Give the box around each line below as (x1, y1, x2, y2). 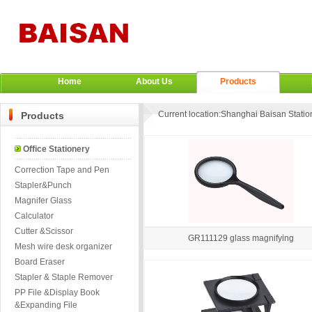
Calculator (15, 211, 54, 221)
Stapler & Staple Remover (15, 272, 113, 282)
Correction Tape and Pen (15, 165, 109, 175)
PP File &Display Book (15, 288, 100, 297)
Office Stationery (23, 144, 90, 154)
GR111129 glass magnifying (187, 233, 294, 243)
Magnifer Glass (15, 196, 72, 205)
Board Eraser (15, 257, 65, 267)
